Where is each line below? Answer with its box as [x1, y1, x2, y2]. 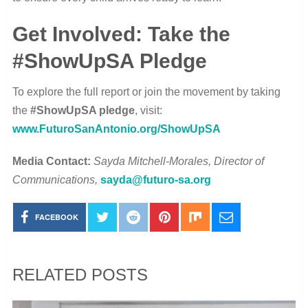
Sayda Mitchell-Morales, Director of [93, 155, 264, 167]
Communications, [12, 173, 100, 186]
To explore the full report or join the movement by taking [12, 85, 280, 98]
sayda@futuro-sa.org [100, 173, 211, 186]
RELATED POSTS [12, 265, 148, 284]
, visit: [134, 104, 162, 116]
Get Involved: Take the [12, 22, 230, 45]
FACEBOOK [35, 211, 79, 222]
